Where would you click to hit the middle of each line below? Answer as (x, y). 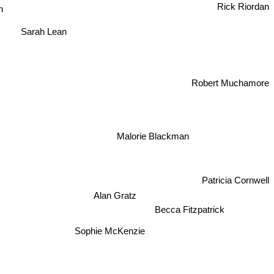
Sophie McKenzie (109, 232)
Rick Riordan (243, 15)
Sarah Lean (40, 23)
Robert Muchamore (230, 87)
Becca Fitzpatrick (186, 213)
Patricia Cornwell (235, 182)
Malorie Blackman (152, 137)
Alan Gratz (113, 197)
